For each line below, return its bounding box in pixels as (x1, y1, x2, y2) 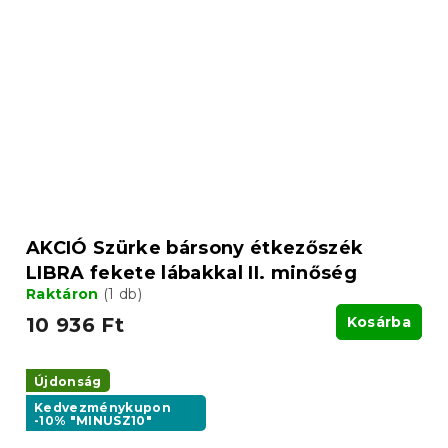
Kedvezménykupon (34, 399, 172, 415)
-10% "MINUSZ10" (34, 412, 153, 428)
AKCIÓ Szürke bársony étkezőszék (26, 236, 364, 259)
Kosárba (346, 312, 411, 331)
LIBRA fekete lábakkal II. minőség (26, 261, 357, 284)
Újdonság (34, 373, 102, 389)
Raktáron (26, 284, 103, 303)
